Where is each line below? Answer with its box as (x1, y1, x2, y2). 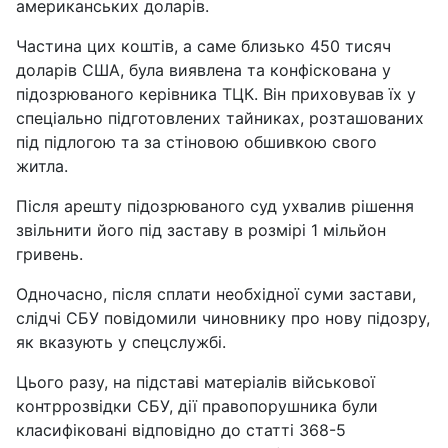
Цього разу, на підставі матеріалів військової (16, 372, 375, 393)
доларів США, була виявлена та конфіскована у (16, 60, 391, 81)
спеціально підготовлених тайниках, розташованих (16, 108, 424, 129)
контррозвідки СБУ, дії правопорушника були (16, 396, 378, 417)
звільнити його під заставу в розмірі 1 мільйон (16, 220, 386, 241)
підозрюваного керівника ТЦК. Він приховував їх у (16, 84, 416, 105)
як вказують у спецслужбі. (16, 332, 226, 353)
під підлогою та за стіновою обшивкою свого (16, 132, 377, 153)
